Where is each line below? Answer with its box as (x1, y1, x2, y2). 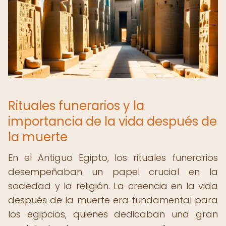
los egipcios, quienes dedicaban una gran (8, 208, 218, 220)
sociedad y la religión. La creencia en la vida (8, 180, 218, 192)
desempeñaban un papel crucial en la (8, 165, 218, 178)
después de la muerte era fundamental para (8, 194, 218, 206)
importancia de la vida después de (8, 113, 217, 130)
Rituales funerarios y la (8, 97, 144, 114)
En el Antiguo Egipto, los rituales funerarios (8, 151, 218, 164)
